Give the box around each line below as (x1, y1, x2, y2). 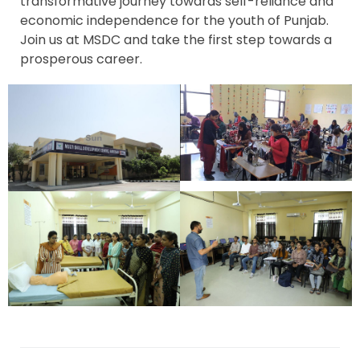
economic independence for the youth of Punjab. (20, 11, 329, 31)
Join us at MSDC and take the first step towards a (20, 31, 332, 50)
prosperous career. (20, 50, 142, 69)
